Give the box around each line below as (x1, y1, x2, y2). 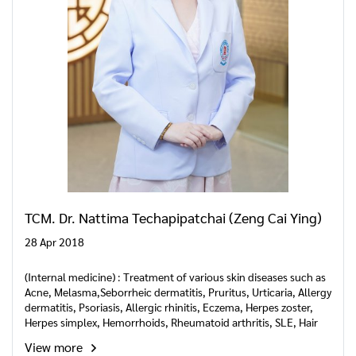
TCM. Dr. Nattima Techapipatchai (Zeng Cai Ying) (25, 208, 322, 226)
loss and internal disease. (25, 330, 145, 344)
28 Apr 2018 (25, 234, 84, 249)
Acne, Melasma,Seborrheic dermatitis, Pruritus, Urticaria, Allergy (25, 284, 331, 299)
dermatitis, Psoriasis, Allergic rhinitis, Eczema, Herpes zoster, (25, 300, 313, 314)
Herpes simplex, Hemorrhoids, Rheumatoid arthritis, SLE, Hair (25, 315, 318, 329)
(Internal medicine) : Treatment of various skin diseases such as (25, 269, 326, 284)
